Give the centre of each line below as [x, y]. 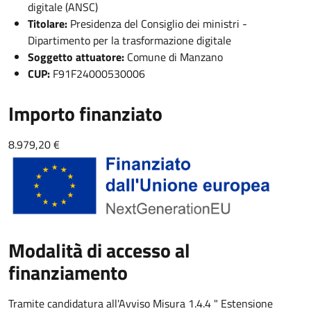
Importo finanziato [85, 114]
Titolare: [48, 24]
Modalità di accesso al [99, 250]
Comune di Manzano [174, 57]
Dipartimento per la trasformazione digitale [129, 40]
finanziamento [68, 272]
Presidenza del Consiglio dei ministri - [157, 24]
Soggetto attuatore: [76, 57]
